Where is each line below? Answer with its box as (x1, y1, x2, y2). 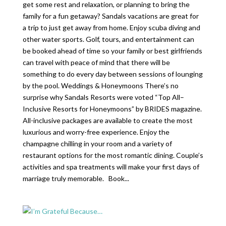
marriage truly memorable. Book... (22, 174, 129, 183)
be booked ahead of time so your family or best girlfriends (22, 46, 202, 55)
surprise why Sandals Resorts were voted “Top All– (22, 93, 184, 101)
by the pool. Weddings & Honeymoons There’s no (22, 81, 179, 90)
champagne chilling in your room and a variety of (22, 139, 172, 148)
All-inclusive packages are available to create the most (22, 116, 193, 125)
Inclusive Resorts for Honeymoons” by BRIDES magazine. (22, 104, 202, 113)
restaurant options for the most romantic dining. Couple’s (22, 151, 203, 159)
